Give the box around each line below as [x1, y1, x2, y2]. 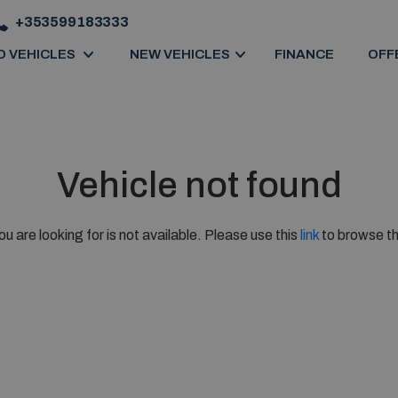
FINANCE [274, 47, 334, 62]
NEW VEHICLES [129, 47, 230, 62]
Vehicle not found [56, 166, 342, 204]
